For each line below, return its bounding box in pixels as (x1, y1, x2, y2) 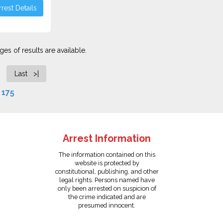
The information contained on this (58, 151, 155, 158)
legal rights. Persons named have (59, 176, 155, 184)
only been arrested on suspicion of (57, 185, 156, 192)
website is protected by (74, 159, 139, 167)
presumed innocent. (78, 202, 136, 209)
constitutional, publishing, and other (55, 168, 159, 175)
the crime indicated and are (68, 193, 146, 201)
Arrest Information (63, 133, 151, 144)
